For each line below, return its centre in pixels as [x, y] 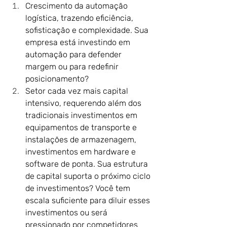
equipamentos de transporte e [82, 127]
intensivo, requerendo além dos [84, 103]
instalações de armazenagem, [82, 140]
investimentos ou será [67, 213]
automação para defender [74, 54]
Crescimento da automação [78, 6]
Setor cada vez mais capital [78, 91]
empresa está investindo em [79, 42]
